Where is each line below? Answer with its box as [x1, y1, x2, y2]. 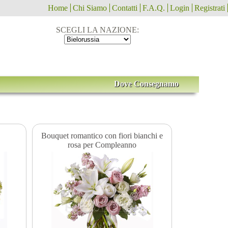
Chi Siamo [73, 4, 107, 12]
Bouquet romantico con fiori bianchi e [41, 131, 163, 140]
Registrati [194, 4, 225, 12]
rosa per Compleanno [68, 140, 137, 149]
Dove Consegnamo [113, 79, 179, 88]
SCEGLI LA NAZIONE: [56, 25, 139, 34]
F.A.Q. [142, 4, 165, 12]
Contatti [112, 4, 137, 12]
